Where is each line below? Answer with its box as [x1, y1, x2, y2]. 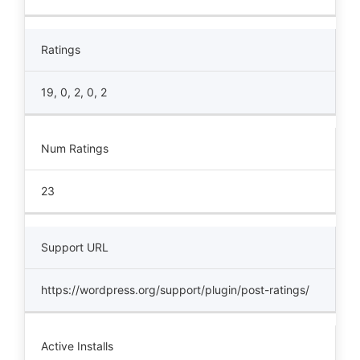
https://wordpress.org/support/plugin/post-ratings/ [41, 283, 309, 297]
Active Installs [41, 339, 113, 353]
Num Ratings [41, 141, 108, 155]
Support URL [41, 240, 108, 254]
